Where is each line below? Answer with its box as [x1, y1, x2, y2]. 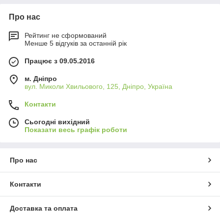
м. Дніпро [25, 75, 57, 83]
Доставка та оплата [10, 204, 78, 213]
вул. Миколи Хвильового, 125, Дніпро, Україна [25, 82, 172, 91]
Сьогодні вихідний [25, 118, 90, 126]
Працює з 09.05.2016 [25, 57, 95, 65]
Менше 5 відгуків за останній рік [25, 39, 127, 48]
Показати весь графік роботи [25, 126, 127, 134]
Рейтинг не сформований [25, 31, 107, 40]
